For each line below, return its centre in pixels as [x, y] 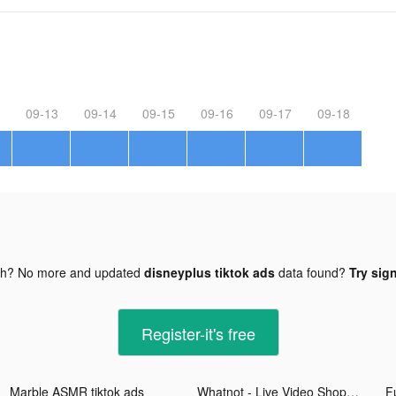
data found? [312, 272]
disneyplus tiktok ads [209, 272]
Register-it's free [198, 333]
